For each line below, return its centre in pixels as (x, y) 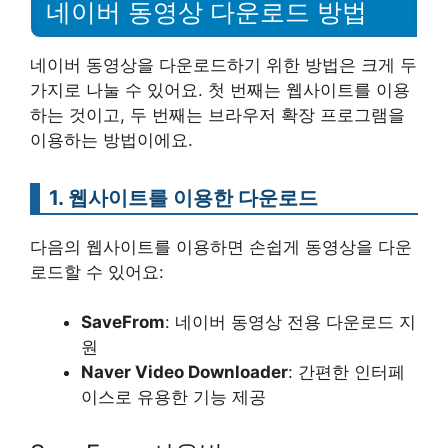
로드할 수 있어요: (97, 271)
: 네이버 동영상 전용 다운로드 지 (290, 322)
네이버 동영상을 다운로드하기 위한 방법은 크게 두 (223, 64)
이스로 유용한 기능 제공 (173, 397)
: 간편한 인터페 (346, 372)
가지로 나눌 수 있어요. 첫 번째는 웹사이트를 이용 (220, 89)
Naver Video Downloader (184, 372)
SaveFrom (123, 322)
